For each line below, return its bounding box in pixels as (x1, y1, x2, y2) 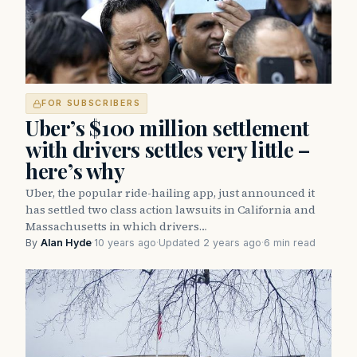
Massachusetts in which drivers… (25, 218, 207, 235)
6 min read (264, 237, 316, 249)
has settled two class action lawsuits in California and (25, 202, 316, 218)
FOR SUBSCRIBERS (41, 98, 141, 109)
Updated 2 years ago (159, 237, 261, 249)
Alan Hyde (41, 237, 92, 249)
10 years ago (94, 237, 156, 249)
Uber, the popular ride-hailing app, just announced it (25, 185, 315, 202)
